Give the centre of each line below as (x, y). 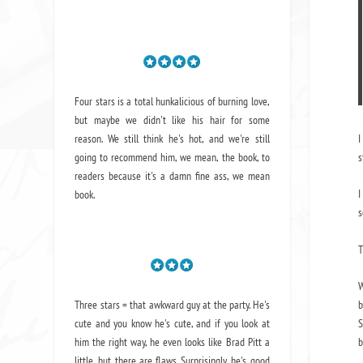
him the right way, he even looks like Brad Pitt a (172, 342)
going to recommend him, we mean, (148, 157)
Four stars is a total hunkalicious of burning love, (172, 101)
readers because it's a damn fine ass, (154, 175)
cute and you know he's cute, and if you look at (172, 323)
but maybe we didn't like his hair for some (172, 120)
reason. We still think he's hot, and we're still (172, 138)
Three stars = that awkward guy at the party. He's (172, 304)
